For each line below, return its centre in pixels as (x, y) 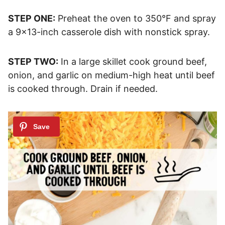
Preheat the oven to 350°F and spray (136, 18)
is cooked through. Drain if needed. (83, 88)
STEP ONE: (32, 18)
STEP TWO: (33, 61)
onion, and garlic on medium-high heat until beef (111, 75)
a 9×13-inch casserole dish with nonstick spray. (109, 32)
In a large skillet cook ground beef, (133, 61)
